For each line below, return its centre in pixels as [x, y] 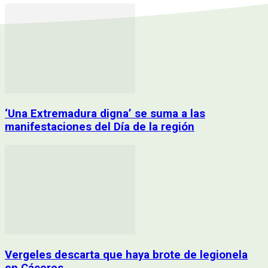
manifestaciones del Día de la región [100, 127]
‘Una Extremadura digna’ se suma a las [105, 114]
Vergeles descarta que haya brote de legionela [126, 255]
